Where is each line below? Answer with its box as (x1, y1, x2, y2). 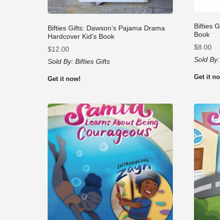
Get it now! (48, 75, 81, 82)
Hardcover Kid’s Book (48, 32, 114, 40)
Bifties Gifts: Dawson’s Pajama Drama (48, 24, 165, 32)
